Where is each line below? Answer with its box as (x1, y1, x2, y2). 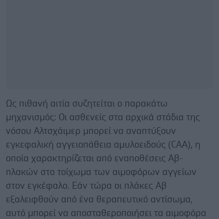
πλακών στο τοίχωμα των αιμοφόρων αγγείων (6, 167, 197, 177)
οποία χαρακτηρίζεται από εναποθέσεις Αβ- (6, 153, 183, 163)
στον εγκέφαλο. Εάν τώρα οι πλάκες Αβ (6, 181, 167, 191)
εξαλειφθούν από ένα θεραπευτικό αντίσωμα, (6, 195, 193, 204)
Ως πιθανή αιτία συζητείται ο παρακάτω (6, 99, 168, 109)
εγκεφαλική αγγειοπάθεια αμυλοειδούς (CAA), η (6, 140, 200, 150)
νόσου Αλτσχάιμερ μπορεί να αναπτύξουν (6, 126, 176, 136)
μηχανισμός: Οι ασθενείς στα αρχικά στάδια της (6, 112, 200, 122)
